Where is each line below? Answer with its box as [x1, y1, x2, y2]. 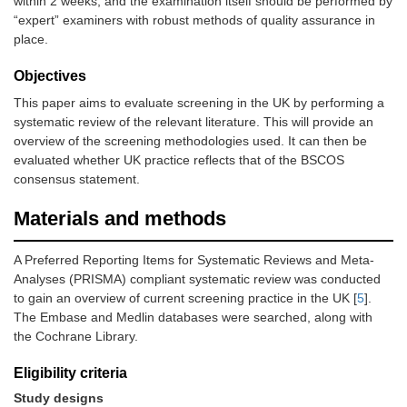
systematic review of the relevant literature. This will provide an [14, 114, 373, 130]
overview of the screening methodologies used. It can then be [14, 134, 367, 149]
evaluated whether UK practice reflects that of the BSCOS [14, 153, 344, 168]
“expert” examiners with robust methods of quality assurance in [14, 13, 375, 28]
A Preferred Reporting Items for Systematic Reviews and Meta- [14, 253, 374, 268]
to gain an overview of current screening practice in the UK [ [14, 291, 357, 306]
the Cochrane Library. [14, 329, 138, 344]
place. [14, 32, 48, 47]
